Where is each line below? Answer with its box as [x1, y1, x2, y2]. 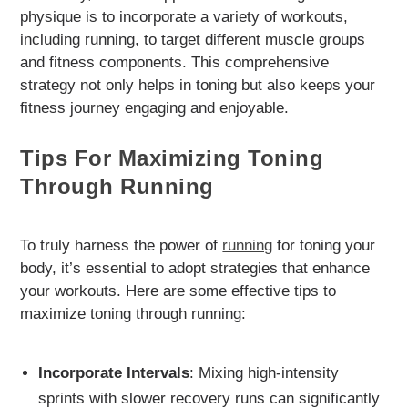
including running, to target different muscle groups [20, 30, 366, 48]
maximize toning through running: [20, 305, 247, 323]
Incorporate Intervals [37, 364, 189, 382]
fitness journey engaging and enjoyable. [20, 98, 290, 117]
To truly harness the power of [20, 237, 223, 255]
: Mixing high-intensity [189, 364, 339, 382]
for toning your [272, 237, 376, 255]
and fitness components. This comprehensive [20, 53, 330, 71]
